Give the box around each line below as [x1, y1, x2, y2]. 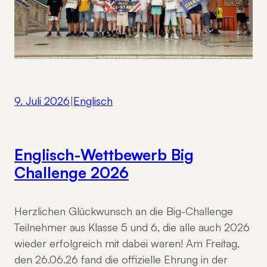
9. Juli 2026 [14, 94, 70, 108]
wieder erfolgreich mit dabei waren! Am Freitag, [14, 237, 240, 250]
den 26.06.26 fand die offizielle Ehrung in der [14, 253, 228, 266]
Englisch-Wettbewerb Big [14, 144, 194, 164]
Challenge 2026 [14, 162, 129, 182]
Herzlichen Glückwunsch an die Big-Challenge [14, 204, 233, 218]
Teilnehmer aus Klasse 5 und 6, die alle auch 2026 [14, 221, 250, 234]
